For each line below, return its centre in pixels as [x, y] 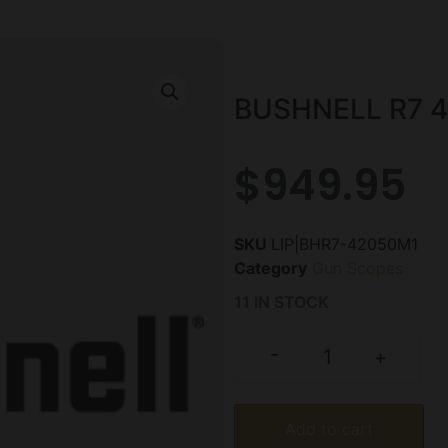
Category [270, 267]
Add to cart [329, 429]
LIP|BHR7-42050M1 [344, 243]
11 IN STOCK [281, 301]
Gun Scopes [357, 267]
